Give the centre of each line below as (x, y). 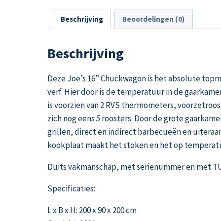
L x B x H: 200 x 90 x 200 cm (92, 210)
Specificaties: (71, 188)
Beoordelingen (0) (154, 19)
